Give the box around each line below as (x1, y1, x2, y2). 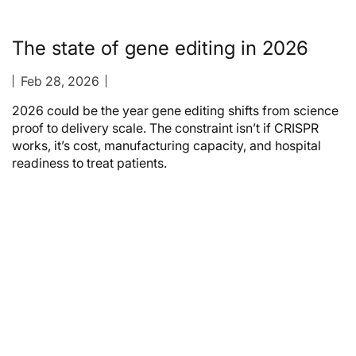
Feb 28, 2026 (20, 73, 99, 90)
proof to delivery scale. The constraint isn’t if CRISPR (12, 120, 319, 137)
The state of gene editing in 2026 (12, 37, 308, 60)
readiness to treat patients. (12, 155, 167, 172)
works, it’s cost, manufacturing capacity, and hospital (12, 137, 321, 154)
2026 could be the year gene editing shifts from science (12, 103, 339, 119)
